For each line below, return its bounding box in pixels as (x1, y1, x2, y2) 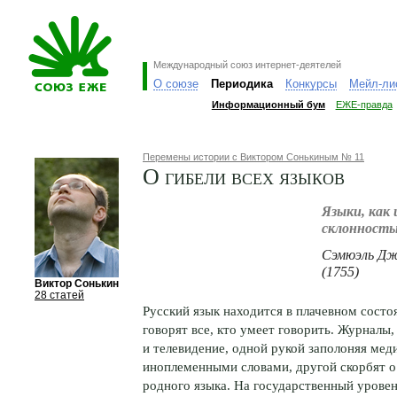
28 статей (35, 289, 84, 301)
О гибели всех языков (143, 160, 345, 191)
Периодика (210, 77, 273, 90)
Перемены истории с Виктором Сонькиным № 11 (143, 151, 364, 162)
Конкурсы (284, 77, 337, 90)
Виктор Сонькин (35, 277, 119, 290)
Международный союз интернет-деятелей (152, 58, 341, 70)
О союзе (152, 77, 198, 90)
